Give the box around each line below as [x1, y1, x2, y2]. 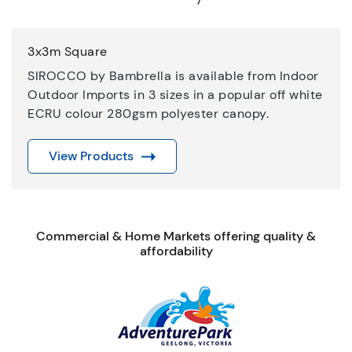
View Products [48, 148, 134, 165]
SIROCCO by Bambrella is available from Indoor [27, 68, 319, 85]
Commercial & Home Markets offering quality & [36, 228, 316, 245]
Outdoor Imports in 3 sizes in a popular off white [27, 86, 323, 104]
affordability [139, 243, 213, 260]
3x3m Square [27, 43, 108, 60]
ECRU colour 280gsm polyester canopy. [27, 105, 269, 123]
